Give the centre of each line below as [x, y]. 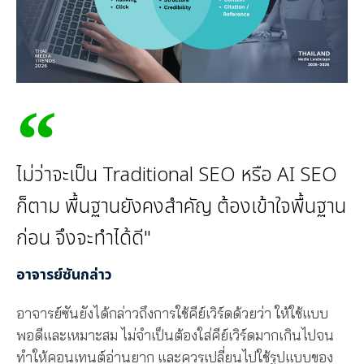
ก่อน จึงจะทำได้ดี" [84, 238]
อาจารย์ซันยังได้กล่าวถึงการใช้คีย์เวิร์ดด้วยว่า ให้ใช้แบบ [172, 313]
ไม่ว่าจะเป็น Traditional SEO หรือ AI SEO [177, 175]
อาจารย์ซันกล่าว [64, 275]
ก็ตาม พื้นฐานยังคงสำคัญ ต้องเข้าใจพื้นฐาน [181, 207]
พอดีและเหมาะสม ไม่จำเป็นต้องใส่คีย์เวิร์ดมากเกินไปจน [175, 335]
